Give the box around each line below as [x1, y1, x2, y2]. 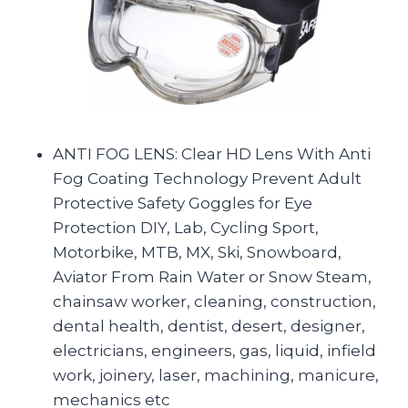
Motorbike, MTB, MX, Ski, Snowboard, [53, 242, 342, 261]
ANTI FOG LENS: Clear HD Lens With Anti [53, 144, 371, 163]
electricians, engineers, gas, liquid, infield [53, 341, 376, 360]
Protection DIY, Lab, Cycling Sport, [53, 218, 319, 237]
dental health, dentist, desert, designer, [53, 316, 365, 335]
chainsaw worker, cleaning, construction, [53, 291, 376, 311]
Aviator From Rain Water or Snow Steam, [53, 267, 372, 286]
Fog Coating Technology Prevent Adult [53, 168, 362, 188]
